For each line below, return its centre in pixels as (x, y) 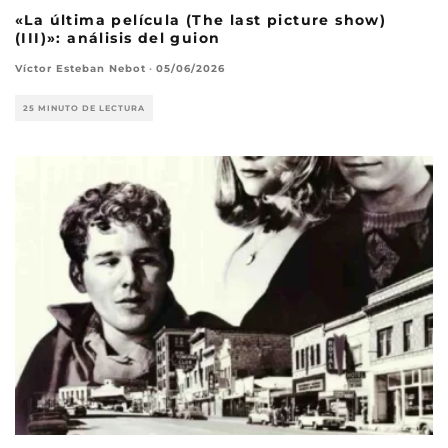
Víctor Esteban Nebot (80, 69)
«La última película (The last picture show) (201, 20)
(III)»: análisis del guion (118, 38)
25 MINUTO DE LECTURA (84, 108)
